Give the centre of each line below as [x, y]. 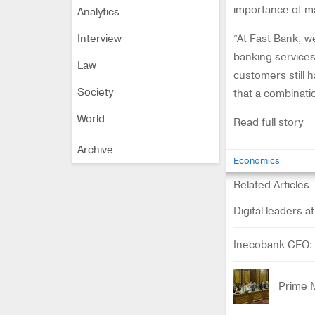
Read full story [268, 122]
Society [95, 92]
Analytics [98, 12]
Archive [95, 150]
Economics [257, 161]
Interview [99, 39]
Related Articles [271, 185]
